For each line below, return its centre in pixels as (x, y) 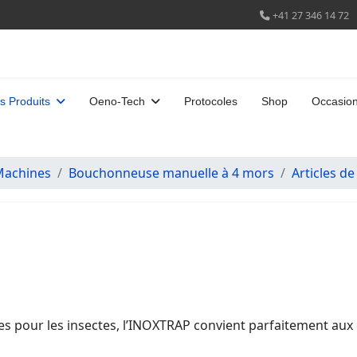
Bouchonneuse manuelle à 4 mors (171, 173)
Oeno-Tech (117, 101)
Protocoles (211, 101)
